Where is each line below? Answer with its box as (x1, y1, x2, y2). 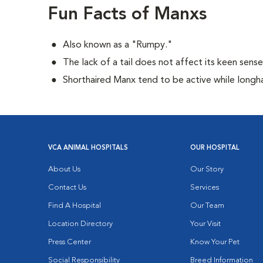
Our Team (190, 202, 225, 210)
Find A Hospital (48, 202, 102, 210)
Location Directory (48, 220, 113, 228)
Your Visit (190, 220, 221, 228)
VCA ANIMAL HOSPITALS (48, 145, 129, 151)
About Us (48, 166, 81, 173)
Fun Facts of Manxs (48, 6, 207, 23)
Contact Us (48, 184, 87, 191)
